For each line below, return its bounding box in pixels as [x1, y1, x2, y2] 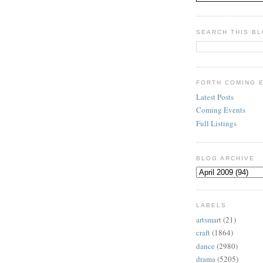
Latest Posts [196, 92, 234, 103]
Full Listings [196, 117, 237, 129]
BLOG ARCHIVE [196, 154, 255, 161]
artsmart [196, 214, 221, 225]
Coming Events [196, 104, 245, 116]
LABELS [196, 202, 227, 209]
